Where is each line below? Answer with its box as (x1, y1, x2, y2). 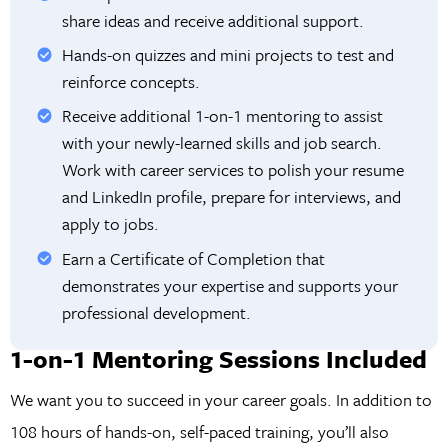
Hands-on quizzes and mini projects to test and (62, 42, 395, 68)
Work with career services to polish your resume (62, 157, 405, 183)
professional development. (62, 299, 252, 325)
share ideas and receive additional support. (62, 7, 365, 33)
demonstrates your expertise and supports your (62, 272, 399, 298)
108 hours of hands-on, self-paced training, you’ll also (9, 418, 389, 444)
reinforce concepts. (62, 69, 201, 95)
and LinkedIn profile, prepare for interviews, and (62, 184, 402, 210)
